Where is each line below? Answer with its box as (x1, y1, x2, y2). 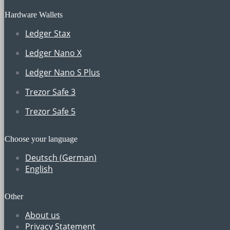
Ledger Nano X (25, 47, 82, 59)
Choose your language (5, 134, 78, 143)
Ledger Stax (25, 27, 70, 39)
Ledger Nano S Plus (25, 66, 100, 78)
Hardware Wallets (5, 10, 63, 19)
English (25, 163, 53, 175)
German (62, 151, 94, 163)
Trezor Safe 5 (25, 105, 75, 117)
